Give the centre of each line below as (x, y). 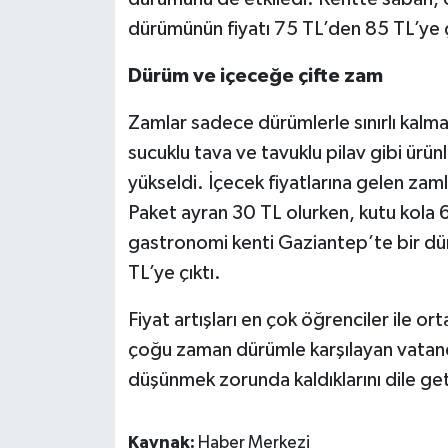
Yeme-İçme (100, 148)
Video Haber (105, 46)
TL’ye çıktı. (174, 272)
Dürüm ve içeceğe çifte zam (255, 75)
